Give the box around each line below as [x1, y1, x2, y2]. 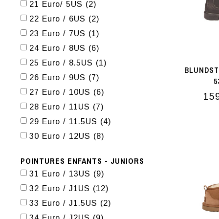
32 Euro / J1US [29, 184, 93, 193]
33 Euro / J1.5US [29, 198, 100, 207]
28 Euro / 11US [29, 102, 93, 111]
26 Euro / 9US [29, 73, 88, 82]
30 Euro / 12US [29, 131, 93, 140]
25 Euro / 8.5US [29, 58, 96, 67]
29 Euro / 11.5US [29, 117, 100, 126]
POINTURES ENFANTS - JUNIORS [21, 155, 144, 166]
